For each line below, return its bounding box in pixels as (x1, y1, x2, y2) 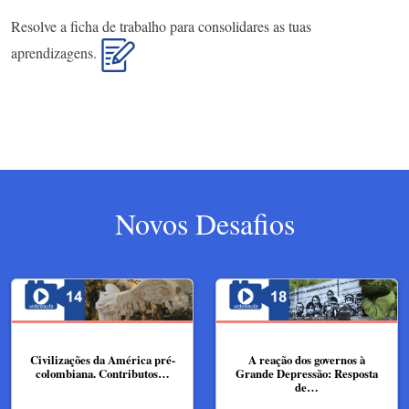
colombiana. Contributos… (35, 365, 170, 383)
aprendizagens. (11, 43, 101, 63)
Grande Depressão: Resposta (236, 365, 378, 383)
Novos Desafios (114, 204, 295, 244)
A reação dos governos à (248, 351, 365, 369)
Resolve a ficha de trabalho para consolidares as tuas (11, 16, 311, 37)
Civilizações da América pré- (29, 351, 175, 369)
